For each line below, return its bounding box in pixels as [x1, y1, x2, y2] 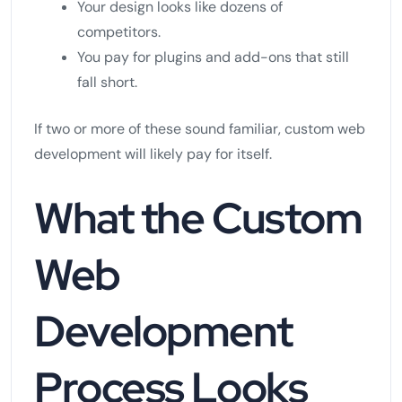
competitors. [77, 22, 161, 41]
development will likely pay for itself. [34, 144, 272, 163]
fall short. [77, 72, 137, 92]
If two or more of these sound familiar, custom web [34, 118, 365, 138]
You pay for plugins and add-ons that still [77, 47, 349, 66]
